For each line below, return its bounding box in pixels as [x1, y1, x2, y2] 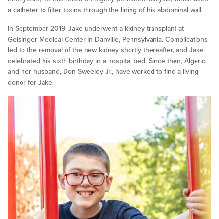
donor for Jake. [8, 78, 54, 87]
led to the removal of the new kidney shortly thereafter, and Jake [8, 46, 203, 55]
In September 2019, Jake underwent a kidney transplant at [8, 24, 184, 33]
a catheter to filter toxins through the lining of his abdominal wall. [8, 6, 203, 15]
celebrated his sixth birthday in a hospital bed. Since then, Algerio [8, 57, 206, 66]
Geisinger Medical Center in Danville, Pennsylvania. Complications [8, 35, 208, 44]
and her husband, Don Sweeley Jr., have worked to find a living [8, 67, 198, 76]
